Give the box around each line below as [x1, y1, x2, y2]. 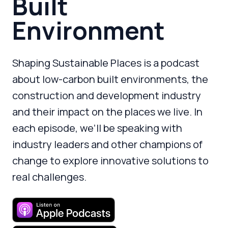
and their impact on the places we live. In [12, 105, 203, 119]
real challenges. [12, 170, 87, 184]
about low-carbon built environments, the [12, 72, 208, 86]
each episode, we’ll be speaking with [12, 121, 182, 135]
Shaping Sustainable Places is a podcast [12, 56, 199, 70]
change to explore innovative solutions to [12, 154, 209, 167]
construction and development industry [12, 89, 201, 102]
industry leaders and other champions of [12, 137, 203, 151]
